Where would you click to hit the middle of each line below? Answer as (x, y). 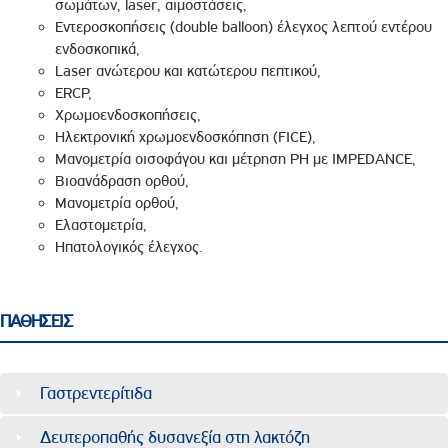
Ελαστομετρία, (101, 224)
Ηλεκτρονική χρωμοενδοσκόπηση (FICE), (185, 136)
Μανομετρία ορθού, (117, 202)
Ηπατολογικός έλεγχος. (128, 246)
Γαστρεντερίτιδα (95, 393)
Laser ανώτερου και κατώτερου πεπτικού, (188, 70)
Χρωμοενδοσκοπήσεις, (128, 114)
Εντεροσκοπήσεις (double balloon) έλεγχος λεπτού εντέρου (243, 26)
